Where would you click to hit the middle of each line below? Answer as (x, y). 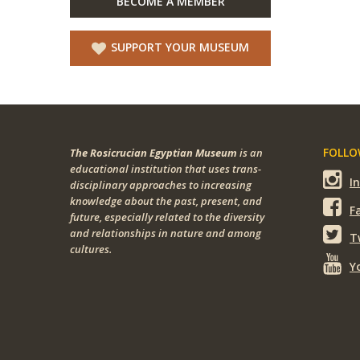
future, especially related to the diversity (167, 217)
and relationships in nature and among (166, 233)
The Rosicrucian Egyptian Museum (153, 153)
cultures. (91, 250)
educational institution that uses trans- (166, 169)
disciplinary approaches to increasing (161, 185)
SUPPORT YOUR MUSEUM (180, 47)
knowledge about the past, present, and (166, 201)
